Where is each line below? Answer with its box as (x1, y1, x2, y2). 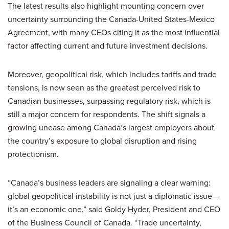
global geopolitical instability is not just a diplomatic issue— (8, 190, 219, 202)
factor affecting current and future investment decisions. (8, 39, 208, 52)
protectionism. (8, 148, 59, 160)
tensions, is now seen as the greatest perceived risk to (8, 81, 200, 94)
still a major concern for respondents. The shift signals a (8, 108, 205, 120)
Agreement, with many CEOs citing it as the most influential (8, 26, 220, 38)
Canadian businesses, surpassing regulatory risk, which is (8, 95, 211, 107)
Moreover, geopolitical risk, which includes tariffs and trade (8, 68, 217, 80)
